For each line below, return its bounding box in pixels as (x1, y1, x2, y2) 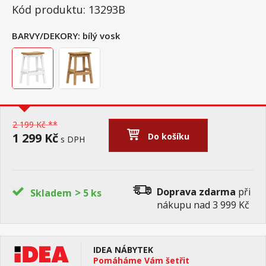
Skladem (30, 186, 72, 199)
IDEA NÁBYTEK (93, 244, 153, 255)
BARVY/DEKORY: (12, 30, 80, 42)
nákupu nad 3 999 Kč (157, 198, 249, 211)
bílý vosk (83, 30, 120, 42)
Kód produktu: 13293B (12, 2, 125, 17)
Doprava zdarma (157, 185, 236, 198)
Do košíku (148, 131, 190, 142)
